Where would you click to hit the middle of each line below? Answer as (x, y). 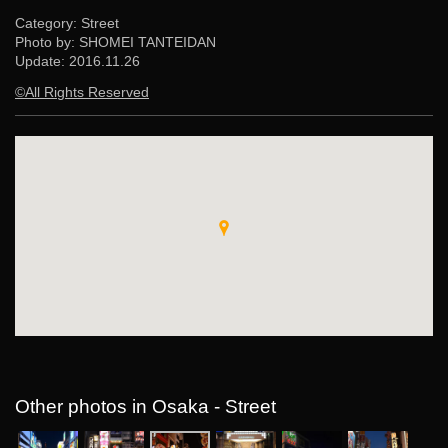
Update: (42, 61)
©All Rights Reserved (82, 92)
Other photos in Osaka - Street (145, 406)
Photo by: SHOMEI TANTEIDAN (115, 42)
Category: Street (67, 23)
